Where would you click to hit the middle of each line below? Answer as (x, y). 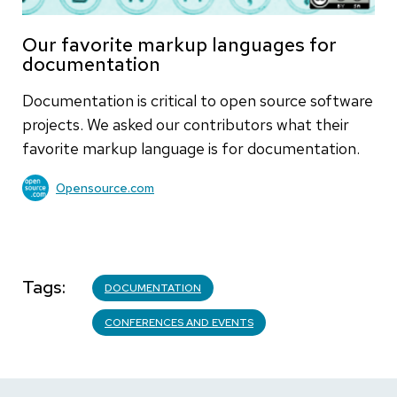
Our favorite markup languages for (179, 45)
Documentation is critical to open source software (198, 101)
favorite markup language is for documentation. (191, 149)
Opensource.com (105, 187)
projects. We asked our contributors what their (186, 125)
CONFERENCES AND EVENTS (179, 323)
